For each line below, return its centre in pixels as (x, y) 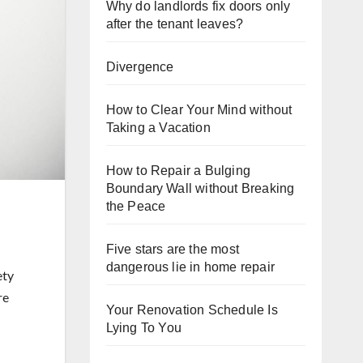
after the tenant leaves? (175, 24)
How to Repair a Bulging (178, 171)
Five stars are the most (173, 249)
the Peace (136, 206)
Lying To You (143, 328)
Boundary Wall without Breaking (200, 188)
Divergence (140, 67)
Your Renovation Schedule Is (192, 310)
